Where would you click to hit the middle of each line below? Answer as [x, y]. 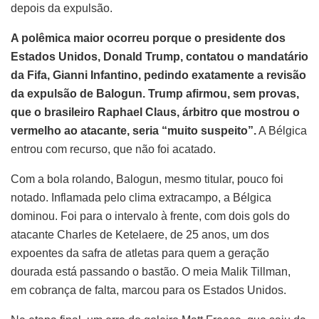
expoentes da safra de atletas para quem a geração [140, 253]
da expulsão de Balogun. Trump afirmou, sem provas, [155, 94]
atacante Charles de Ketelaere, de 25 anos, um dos [140, 235]
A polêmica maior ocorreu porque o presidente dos [148, 38]
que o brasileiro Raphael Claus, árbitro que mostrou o [155, 113]
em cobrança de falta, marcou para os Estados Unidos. [148, 291]
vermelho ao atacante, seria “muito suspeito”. [134, 131]
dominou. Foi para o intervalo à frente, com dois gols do [150, 216]
